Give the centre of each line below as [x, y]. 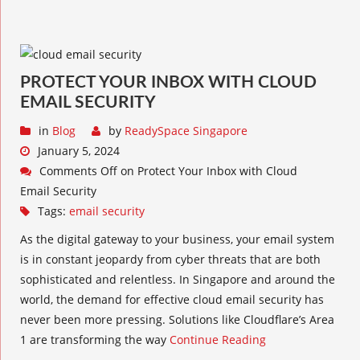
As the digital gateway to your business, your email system [177, 239]
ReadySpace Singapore [186, 131]
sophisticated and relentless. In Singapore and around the [178, 279]
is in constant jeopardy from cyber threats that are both [170, 259]
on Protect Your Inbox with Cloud [207, 171]
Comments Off [78, 171]
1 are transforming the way [95, 340]
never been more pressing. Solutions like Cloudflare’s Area [177, 319]
